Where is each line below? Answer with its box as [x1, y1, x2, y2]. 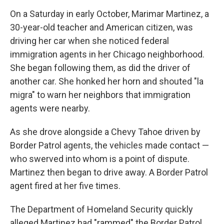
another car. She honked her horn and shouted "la [10, 76, 203, 86]
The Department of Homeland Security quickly [10, 204, 193, 214]
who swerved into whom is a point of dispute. [10, 153, 189, 164]
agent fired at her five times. [10, 180, 120, 191]
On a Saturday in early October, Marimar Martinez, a [10, 8, 209, 19]
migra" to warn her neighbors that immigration [10, 89, 190, 100]
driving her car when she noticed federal [10, 35, 169, 46]
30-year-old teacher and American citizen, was [10, 22, 193, 32]
